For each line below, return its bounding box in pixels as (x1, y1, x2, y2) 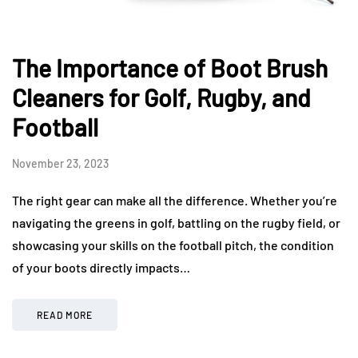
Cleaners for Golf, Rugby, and (12, 83, 311, 113)
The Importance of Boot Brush (12, 54, 328, 83)
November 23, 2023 (12, 157, 109, 171)
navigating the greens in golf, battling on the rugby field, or (12, 215, 340, 231)
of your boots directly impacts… (12, 260, 190, 276)
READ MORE (37, 309, 93, 321)
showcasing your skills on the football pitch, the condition (12, 237, 334, 253)
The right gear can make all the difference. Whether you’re (12, 193, 337, 209)
